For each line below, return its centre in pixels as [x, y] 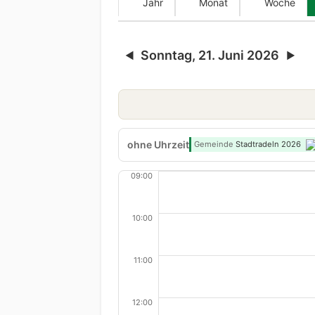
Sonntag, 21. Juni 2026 [210, 56]
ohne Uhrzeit [158, 145]
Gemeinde [214, 144]
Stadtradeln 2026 [268, 144]
